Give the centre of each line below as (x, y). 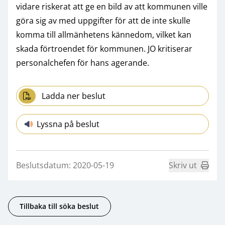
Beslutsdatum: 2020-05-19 (65, 165)
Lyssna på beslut (68, 124)
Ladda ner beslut (74, 96)
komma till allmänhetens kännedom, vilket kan (104, 34)
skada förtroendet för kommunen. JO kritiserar (104, 48)
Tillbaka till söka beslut (60, 206)
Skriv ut (183, 165)
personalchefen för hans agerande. (83, 63)
